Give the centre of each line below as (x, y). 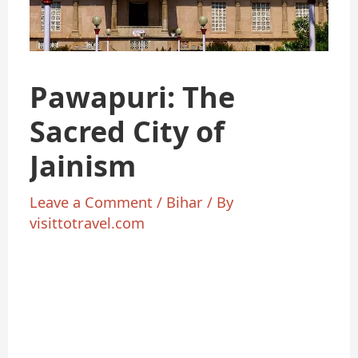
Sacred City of (127, 132)
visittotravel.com (88, 223)
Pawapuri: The (133, 97)
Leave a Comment (91, 202)
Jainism (83, 166)
